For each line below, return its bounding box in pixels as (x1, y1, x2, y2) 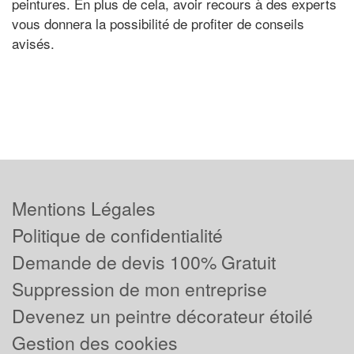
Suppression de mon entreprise (12, 276, 267, 303)
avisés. (12, 33, 55, 53)
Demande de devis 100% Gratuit (12, 249, 276, 276)
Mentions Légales (12, 195, 156, 222)
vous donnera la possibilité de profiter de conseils (12, 13, 304, 33)
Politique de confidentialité (12, 222, 223, 249)
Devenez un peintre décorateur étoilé (12, 303, 313, 330)
